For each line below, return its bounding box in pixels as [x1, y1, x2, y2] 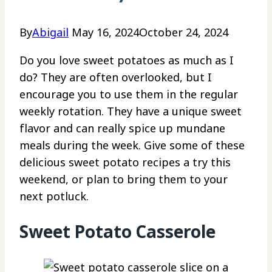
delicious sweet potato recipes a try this [19, 155, 231, 170]
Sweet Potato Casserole [19, 220, 216, 243]
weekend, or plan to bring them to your [19, 172, 228, 187]
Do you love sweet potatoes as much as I [19, 53, 234, 68]
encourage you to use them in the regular [19, 87, 238, 102]
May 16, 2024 [72, 25, 139, 40]
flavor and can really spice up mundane [19, 121, 225, 136]
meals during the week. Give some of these [19, 138, 245, 153]
